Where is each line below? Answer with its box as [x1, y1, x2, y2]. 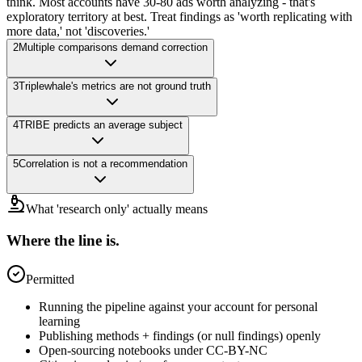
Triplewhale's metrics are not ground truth [19, 79, 211, 92]
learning [39, 314, 80, 329]
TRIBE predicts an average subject [19, 118, 183, 131]
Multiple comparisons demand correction [19, 40, 208, 53]
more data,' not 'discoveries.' [6, 23, 149, 38]
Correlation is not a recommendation [19, 157, 187, 170]
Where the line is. [6, 231, 120, 249]
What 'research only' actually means [26, 201, 208, 216]
